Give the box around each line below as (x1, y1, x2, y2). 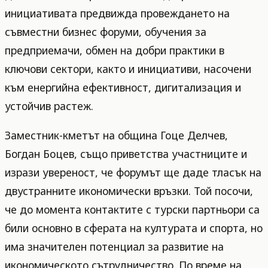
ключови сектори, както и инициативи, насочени (5, 62, 251, 76)
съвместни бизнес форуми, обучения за (5, 25, 206, 39)
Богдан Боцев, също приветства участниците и (5, 146, 247, 161)
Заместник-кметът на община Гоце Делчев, (5, 127, 228, 142)
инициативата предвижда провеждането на (5, 6, 230, 20)
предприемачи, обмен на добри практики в (5, 43, 224, 57)
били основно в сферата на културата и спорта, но (5, 220, 263, 235)
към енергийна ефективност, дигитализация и (5, 80, 241, 95)
